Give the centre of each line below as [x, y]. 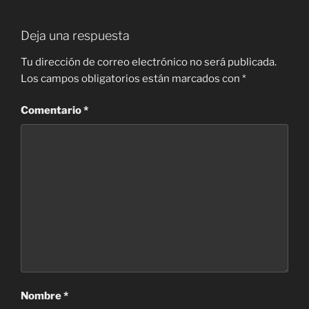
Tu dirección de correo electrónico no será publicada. [149, 62]
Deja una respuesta [75, 36]
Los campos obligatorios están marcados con [131, 78]
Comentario [52, 111]
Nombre [42, 296]
